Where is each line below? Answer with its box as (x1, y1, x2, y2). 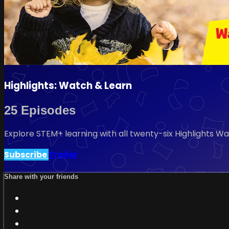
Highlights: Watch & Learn (4, 78, 132, 93)
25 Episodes (4, 103, 76, 117)
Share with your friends (4, 172, 78, 180)
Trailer (49, 149, 78, 161)
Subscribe (4, 149, 49, 161)
